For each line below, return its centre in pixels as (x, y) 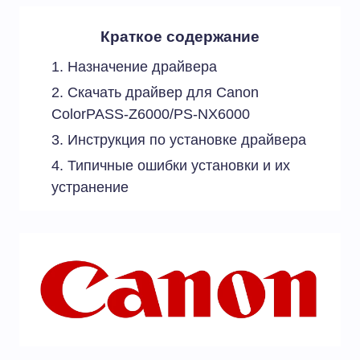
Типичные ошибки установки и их (179, 166)
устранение (90, 187)
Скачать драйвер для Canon (163, 92)
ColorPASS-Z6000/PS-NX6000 (151, 114)
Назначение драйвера (142, 67)
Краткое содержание (180, 37)
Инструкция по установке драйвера (187, 140)
